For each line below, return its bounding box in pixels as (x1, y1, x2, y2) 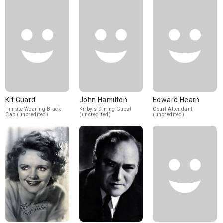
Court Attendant (153, 106, 193, 111)
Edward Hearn (153, 96, 200, 104)
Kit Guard (5, 96, 36, 104)
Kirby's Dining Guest (79, 106, 131, 111)
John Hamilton (79, 96, 128, 104)
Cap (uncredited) (5, 112, 48, 117)
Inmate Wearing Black (5, 106, 61, 111)
